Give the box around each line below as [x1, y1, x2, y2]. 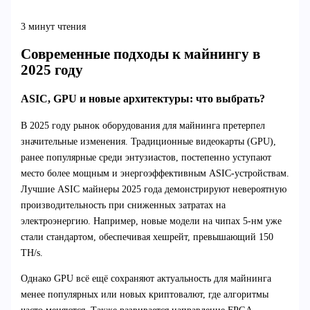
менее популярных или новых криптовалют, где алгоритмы [20, 289, 268, 300]
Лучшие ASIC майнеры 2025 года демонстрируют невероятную [20, 184, 286, 195]
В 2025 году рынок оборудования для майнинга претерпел [20, 120, 265, 131]
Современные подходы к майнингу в [20, 46, 260, 63]
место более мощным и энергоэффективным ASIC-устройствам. [20, 168, 289, 179]
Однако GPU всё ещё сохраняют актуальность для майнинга [20, 273, 271, 284]
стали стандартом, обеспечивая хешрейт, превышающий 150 [20, 232, 273, 243]
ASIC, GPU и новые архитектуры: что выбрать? [20, 91, 265, 105]
